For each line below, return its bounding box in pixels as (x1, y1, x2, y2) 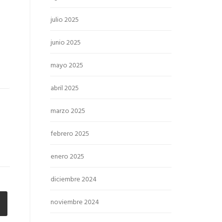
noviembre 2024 (51, 197, 99, 208)
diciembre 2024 (51, 174, 97, 185)
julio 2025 (51, 14, 79, 26)
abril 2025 (51, 83, 79, 94)
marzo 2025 (51, 106, 85, 117)
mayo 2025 (51, 60, 83, 71)
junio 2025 (51, 37, 81, 49)
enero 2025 (51, 151, 84, 163)
